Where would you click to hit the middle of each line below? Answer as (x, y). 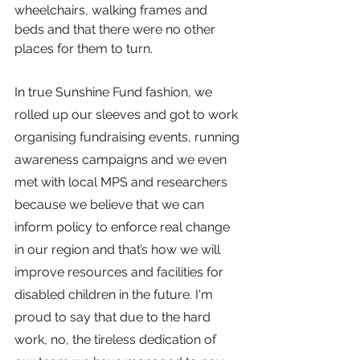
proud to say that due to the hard (114, 317)
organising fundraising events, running (129, 137)
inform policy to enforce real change (124, 227)
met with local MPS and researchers (123, 182)
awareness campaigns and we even (122, 159)
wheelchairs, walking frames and (112, 10)
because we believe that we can (111, 204)
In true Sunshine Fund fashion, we (115, 92)
